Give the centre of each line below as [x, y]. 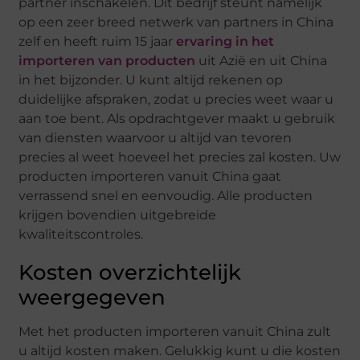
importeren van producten [107, 61]
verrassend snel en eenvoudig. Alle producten [166, 196]
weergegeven [92, 298]
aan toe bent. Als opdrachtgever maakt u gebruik [177, 119]
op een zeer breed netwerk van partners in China [176, 22]
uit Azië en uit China [262, 61]
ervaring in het [225, 42]
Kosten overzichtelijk [130, 273]
